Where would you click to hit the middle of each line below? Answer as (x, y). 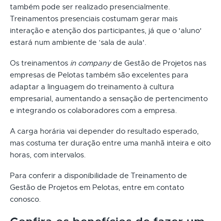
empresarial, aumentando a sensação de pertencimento (109, 98)
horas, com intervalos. (48, 155)
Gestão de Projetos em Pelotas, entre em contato (97, 187)
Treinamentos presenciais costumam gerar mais (94, 18)
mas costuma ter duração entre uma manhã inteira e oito (110, 143)
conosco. (25, 199)
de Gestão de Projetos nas (159, 63)
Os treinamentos (40, 63)
